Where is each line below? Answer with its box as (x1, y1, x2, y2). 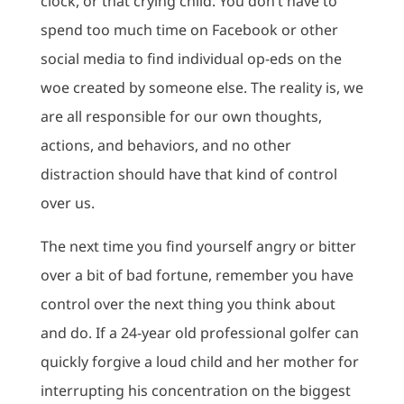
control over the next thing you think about (40, 294, 335, 314)
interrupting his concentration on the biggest (40, 381, 351, 400)
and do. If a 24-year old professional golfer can (40, 323, 359, 343)
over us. (40, 193, 95, 213)
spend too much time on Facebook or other (40, 20, 338, 40)
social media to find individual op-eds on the (40, 49, 342, 69)
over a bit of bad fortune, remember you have (40, 265, 353, 285)
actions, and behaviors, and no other (40, 135, 291, 155)
